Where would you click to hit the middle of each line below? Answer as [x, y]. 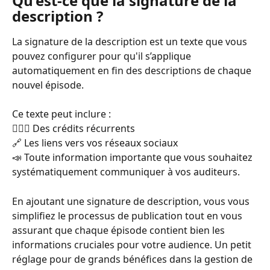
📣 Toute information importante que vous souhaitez [133, 158]
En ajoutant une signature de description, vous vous [132, 201]
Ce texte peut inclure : [63, 114]
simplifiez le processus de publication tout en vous [128, 215]
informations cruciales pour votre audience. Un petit [133, 244]
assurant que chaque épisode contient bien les [120, 230]
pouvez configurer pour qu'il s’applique [103, 56]
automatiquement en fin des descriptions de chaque [133, 70]
